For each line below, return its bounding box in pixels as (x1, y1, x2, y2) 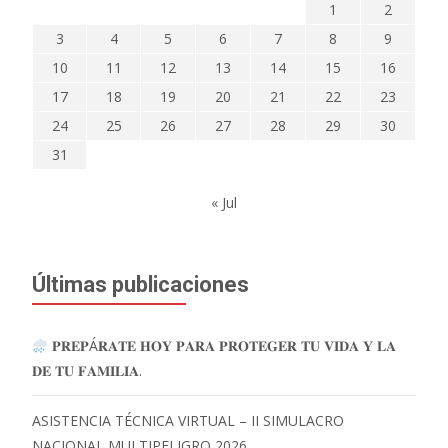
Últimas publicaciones (32, 272, 249, 298)
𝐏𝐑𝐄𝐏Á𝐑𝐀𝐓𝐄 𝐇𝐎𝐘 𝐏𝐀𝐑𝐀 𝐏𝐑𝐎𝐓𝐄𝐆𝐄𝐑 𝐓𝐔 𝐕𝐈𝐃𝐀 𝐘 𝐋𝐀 (47, 336, 396, 356)
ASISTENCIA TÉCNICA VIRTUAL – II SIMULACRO (32, 411, 344, 431)
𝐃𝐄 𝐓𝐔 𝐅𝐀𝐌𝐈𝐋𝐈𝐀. (32, 361, 142, 381)
